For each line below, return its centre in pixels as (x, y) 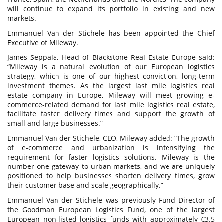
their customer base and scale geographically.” (85, 185)
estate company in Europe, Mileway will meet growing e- (111, 95)
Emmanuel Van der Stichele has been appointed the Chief (111, 33)
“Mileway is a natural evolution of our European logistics (111, 66)
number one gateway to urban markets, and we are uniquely (111, 166)
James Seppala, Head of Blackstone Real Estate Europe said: (111, 57)
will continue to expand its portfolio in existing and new (111, 8)
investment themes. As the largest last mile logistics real (111, 85)
